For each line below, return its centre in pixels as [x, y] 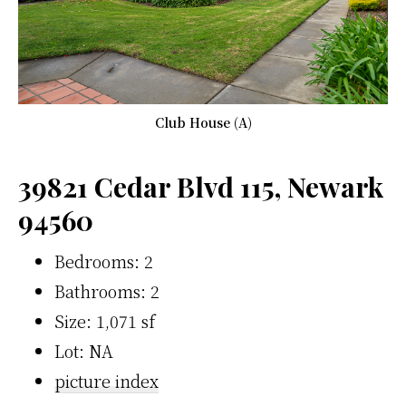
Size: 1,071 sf [105, 321]
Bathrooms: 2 [107, 291]
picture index [106, 381]
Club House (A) [203, 123]
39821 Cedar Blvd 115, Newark [201, 187]
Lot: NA [84, 351]
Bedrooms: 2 [104, 261]
